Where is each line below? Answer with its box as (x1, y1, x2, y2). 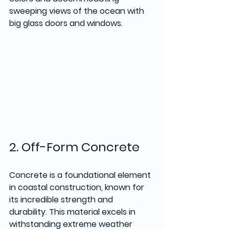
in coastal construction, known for (9, 181, 146, 193)
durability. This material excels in (9, 205, 138, 218)
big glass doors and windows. (9, 17, 127, 29)
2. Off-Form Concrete (9, 138, 140, 155)
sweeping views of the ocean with (9, 5, 146, 17)
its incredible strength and (9, 193, 115, 205)
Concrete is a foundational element (9, 169, 153, 181)
